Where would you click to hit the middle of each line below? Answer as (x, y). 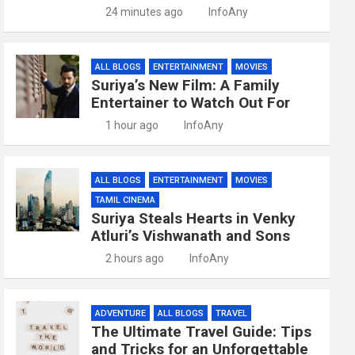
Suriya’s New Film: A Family (186, 85)
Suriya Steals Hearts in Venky (194, 218)
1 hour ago (132, 125)
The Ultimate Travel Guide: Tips (202, 332)
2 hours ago (134, 258)
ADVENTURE (121, 313)
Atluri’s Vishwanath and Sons (191, 236)
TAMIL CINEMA (126, 200)
